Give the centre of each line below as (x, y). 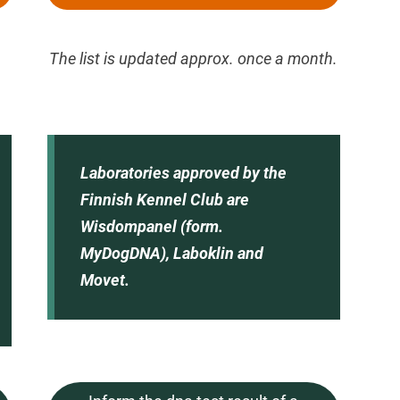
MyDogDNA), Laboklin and (171, 254)
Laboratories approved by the (183, 173)
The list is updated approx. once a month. (194, 58)
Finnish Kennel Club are (164, 200)
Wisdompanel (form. (151, 227)
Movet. (104, 280)
